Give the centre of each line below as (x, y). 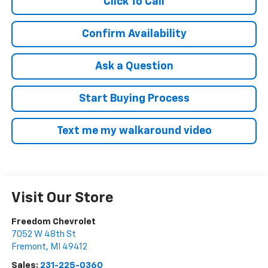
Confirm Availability (134, 34)
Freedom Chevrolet (53, 222)
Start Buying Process (134, 99)
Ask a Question (134, 67)
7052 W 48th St (43, 234)
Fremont (28, 247)
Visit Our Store (62, 198)
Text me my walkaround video (134, 131)
